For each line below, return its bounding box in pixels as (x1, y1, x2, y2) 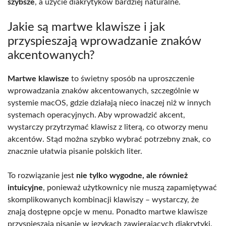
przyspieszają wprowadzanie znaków (8, 35, 201, 47)
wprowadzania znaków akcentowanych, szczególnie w (8, 86, 199, 95)
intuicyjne (8, 183, 43, 192)
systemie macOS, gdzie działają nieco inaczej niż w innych (8, 98, 211, 107)
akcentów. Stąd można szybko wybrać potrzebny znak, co (8, 135, 211, 143)
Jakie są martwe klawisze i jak (8, 21, 165, 33)
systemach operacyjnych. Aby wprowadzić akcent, (8, 110, 185, 119)
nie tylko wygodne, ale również (76, 171, 188, 180)
